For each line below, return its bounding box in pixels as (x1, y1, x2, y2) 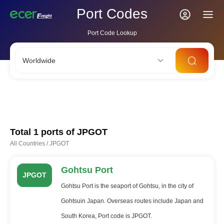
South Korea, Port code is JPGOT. (60, 212, 152, 219)
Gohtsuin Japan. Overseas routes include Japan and (60, 197, 203, 204)
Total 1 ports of (10, 127, 74, 137)
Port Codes (76, 6, 147, 21)
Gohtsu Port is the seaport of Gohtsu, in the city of (60, 182, 193, 189)
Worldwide (22, 56, 55, 64)
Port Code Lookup (87, 29, 137, 36)
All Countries (10, 140, 45, 147)
